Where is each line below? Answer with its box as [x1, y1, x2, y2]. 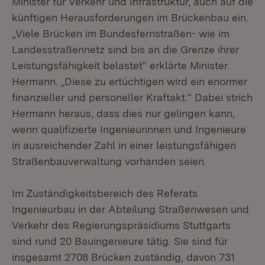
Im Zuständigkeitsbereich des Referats [12, 187, 198, 199]
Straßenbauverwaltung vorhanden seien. [12, 155, 206, 167]
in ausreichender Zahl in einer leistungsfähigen [12, 139, 236, 151]
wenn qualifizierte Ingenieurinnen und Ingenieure [12, 123, 246, 135]
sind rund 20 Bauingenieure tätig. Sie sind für [12, 235, 228, 247]
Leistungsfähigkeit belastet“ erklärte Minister [12, 59, 228, 72]
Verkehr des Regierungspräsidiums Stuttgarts [12, 219, 231, 231]
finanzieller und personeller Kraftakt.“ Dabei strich [12, 91, 253, 104]
